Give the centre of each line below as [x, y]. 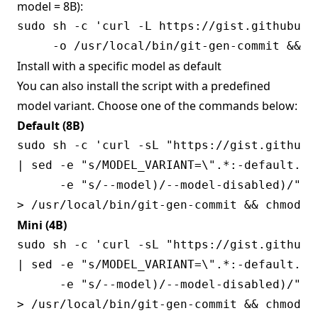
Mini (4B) [42, 225]
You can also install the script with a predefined [144, 86]
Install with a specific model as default [119, 66]
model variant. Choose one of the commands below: [157, 106]
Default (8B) [50, 126]
